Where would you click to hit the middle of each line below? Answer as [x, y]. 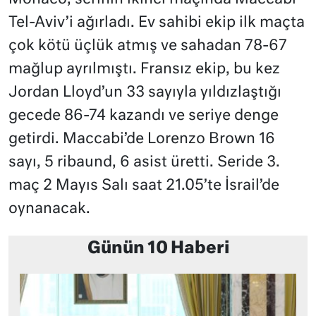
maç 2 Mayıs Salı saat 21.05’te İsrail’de [144, 186]
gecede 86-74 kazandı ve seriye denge [144, 116]
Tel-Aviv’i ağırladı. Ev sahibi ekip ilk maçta [157, 23]
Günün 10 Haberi [158, 249]
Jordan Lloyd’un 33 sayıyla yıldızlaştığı [145, 93]
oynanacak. [49, 209]
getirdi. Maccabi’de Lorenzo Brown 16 [142, 139]
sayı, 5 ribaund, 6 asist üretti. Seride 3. [144, 163]
